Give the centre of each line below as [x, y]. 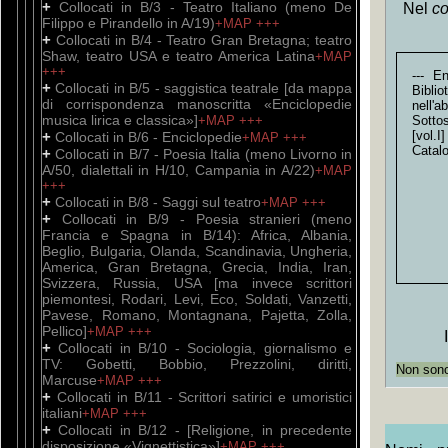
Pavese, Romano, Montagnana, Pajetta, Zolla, [197, 315]
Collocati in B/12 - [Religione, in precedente [205, 430]
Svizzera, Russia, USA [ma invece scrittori [197, 283]
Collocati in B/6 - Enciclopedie [148, 137]
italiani [62, 413]
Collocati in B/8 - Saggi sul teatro [158, 202]
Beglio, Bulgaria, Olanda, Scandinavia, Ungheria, [197, 251]
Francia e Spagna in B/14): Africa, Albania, [197, 235]
